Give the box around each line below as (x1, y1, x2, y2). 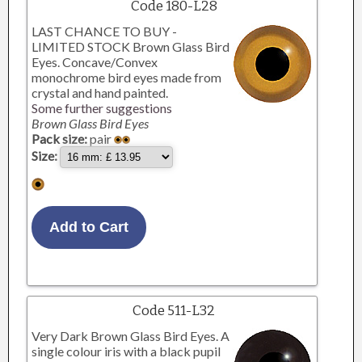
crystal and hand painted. (32, 85, 169, 100)
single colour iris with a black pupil (32, 343, 221, 359)
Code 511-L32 (133, 302, 216, 319)
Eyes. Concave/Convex (32, 54, 158, 69)
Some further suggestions (32, 100, 173, 116)
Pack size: (32, 131, 88, 146)
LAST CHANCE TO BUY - (32, 23, 178, 39)
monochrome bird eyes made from (32, 69, 222, 85)
